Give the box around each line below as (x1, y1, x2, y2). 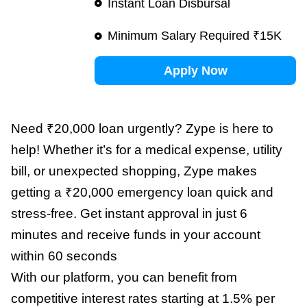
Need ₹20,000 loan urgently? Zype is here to (11, 121, 273, 136)
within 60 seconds (11, 249, 117, 264)
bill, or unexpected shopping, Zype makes (11, 164, 257, 179)
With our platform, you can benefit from (11, 270, 237, 285)
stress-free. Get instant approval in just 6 (11, 206, 247, 221)
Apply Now (163, 64, 228, 78)
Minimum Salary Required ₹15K (107, 29, 282, 43)
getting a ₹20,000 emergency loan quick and (11, 185, 273, 200)
